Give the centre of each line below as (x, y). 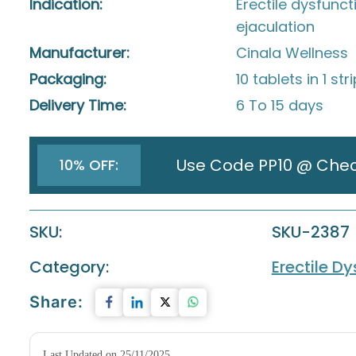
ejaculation (275, 26)
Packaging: (68, 79)
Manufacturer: (79, 52)
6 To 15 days (280, 105)
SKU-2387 (310, 232)
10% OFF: (89, 164)
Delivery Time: (78, 105)
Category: (69, 267)
